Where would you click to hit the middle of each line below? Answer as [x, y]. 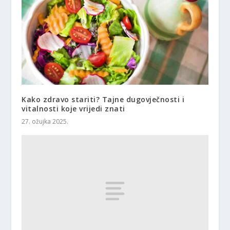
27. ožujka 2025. [45, 122]
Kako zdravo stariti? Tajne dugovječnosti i [103, 100]
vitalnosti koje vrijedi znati [73, 109]
